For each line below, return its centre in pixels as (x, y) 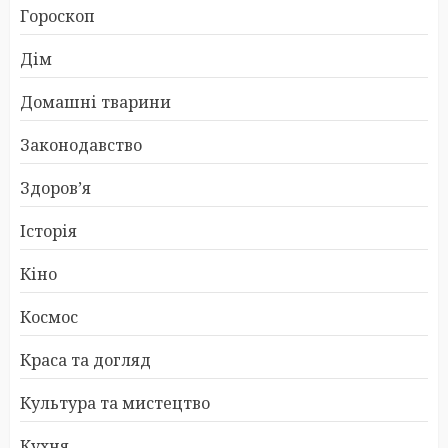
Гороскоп (57, 15)
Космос (49, 316)
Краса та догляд (85, 359)
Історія (48, 230)
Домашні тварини (95, 101)
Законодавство (81, 144)
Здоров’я (55, 187)
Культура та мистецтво (115, 402)
